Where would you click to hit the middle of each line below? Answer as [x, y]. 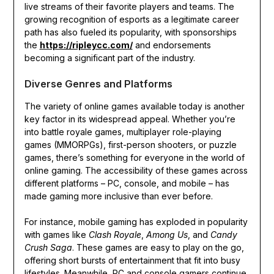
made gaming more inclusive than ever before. [118, 196]
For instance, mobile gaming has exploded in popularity [136, 222]
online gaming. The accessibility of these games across [136, 171]
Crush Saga [48, 248]
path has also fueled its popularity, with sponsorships [130, 32]
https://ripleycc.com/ [86, 45]
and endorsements [172, 45]
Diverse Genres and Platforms [98, 84]
